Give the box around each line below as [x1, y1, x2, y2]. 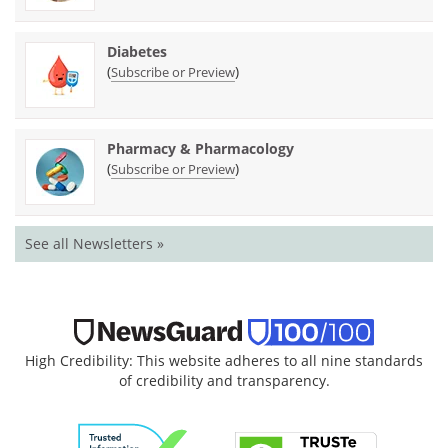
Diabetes [107, 42, 167, 62]
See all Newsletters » [25, 234, 164, 254]
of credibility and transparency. [118, 371, 330, 390]
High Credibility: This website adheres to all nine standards [25, 351, 423, 370]
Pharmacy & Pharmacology [107, 139, 294, 159]
